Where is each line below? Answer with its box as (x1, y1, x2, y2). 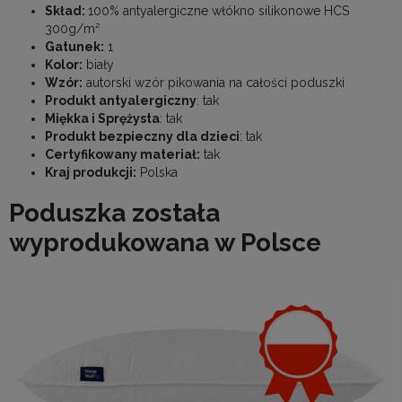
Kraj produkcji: (45, 165, 136, 180)
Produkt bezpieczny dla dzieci (45, 129, 240, 144)
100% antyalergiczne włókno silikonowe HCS (88, 4, 349, 19)
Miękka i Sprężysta (45, 111, 160, 127)
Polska (136, 165, 178, 180)
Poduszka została (9, 198, 220, 229)
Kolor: (45, 57, 83, 73)
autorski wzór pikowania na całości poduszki (83, 75, 345, 91)
